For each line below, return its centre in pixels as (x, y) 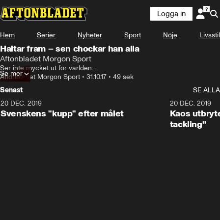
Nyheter (90, 35)
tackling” (188, 124)
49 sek (123, 77)
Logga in (171, 14)
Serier (46, 35)
